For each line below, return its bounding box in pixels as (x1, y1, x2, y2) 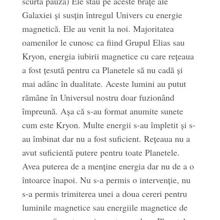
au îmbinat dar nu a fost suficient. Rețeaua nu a (22, 133, 190, 144)
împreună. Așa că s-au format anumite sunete (22, 105, 183, 117)
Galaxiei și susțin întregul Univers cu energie (22, 9, 182, 21)
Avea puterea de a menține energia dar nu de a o (22, 160, 194, 172)
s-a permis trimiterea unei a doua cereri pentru (22, 188, 187, 199)
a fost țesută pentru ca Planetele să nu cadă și (22, 64, 183, 76)
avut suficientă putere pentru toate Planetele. (22, 146, 180, 158)
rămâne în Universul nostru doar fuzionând (22, 91, 174, 103)
